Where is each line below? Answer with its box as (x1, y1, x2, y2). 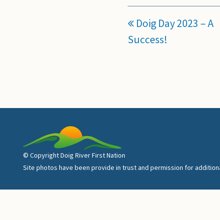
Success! (128, 32, 168, 46)
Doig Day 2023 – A (134, 16, 214, 30)
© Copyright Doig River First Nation (23, 150, 125, 160)
